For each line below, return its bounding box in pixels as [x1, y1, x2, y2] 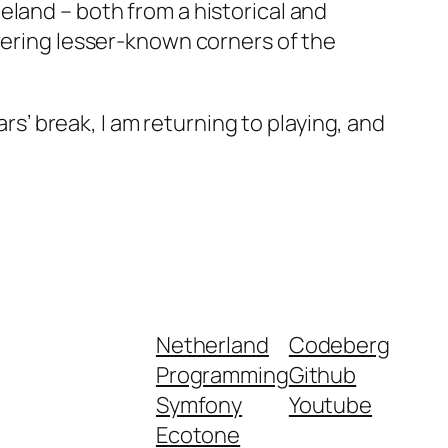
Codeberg [288, 329, 390, 360]
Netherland [155, 329, 269, 360]
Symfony [155, 389, 243, 420]
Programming [155, 359, 289, 390]
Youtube [288, 389, 373, 420]
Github [288, 359, 357, 390]
